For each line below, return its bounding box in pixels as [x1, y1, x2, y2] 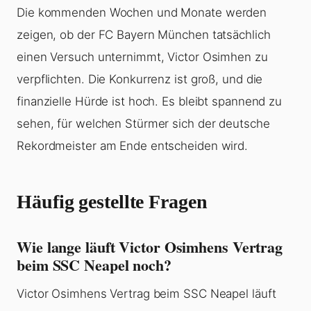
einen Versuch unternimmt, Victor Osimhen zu [17, 50, 268, 65]
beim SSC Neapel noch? [17, 253, 171, 277]
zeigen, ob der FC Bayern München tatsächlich [17, 28, 271, 42]
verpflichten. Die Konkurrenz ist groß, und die [17, 72, 263, 87]
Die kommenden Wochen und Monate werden [17, 6, 267, 20]
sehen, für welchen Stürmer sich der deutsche [17, 117, 270, 131]
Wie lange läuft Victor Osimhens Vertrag [17, 235, 283, 259]
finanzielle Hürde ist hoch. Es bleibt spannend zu [17, 94, 283, 109]
